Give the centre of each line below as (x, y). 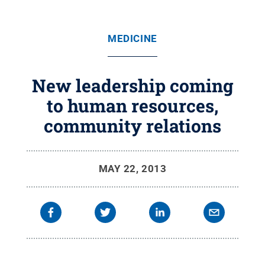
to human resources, (132, 106)
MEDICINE (132, 38)
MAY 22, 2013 (132, 169)
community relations (132, 126)
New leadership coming (132, 85)
